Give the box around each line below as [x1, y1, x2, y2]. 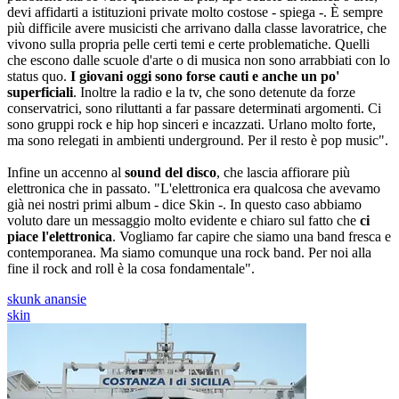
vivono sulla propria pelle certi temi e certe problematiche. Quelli [7, 36, 370, 52]
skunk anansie [7, 290, 86, 306]
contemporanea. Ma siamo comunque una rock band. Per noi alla [7, 244, 371, 260]
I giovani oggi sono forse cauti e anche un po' [70, 68, 339, 84]
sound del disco [125, 164, 216, 180]
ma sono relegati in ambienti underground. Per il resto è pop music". [7, 132, 388, 148]
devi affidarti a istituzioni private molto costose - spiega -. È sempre [7, 4, 383, 20]
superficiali [7, 84, 73, 100]
